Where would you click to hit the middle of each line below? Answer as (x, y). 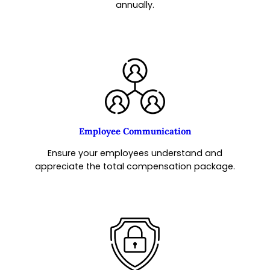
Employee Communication (135, 131)
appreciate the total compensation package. (135, 166)
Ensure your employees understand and (135, 153)
